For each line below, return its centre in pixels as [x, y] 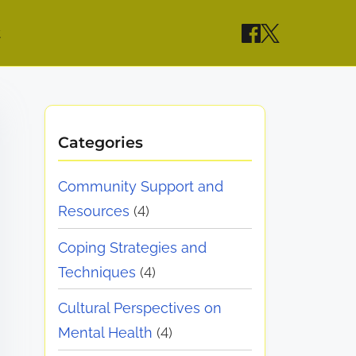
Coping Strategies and [133, 247]
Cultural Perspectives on [140, 308]
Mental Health [106, 333]
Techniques [97, 272]
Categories [101, 142]
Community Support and [141, 186]
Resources [94, 211]
